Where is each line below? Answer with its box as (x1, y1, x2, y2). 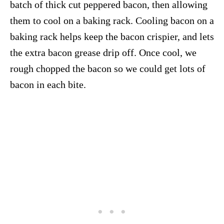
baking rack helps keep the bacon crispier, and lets (10, 30, 214, 42)
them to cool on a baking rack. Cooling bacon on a (10, 14, 214, 26)
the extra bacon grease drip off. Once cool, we (10, 46, 196, 58)
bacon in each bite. (10, 78, 86, 90)
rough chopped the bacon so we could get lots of (10, 62, 205, 74)
